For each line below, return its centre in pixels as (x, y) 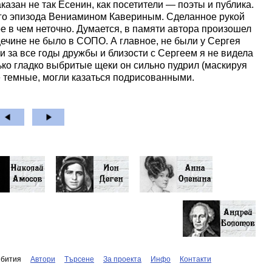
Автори (43, 259)
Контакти (195, 259)
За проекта (122, 259)
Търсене (79, 259)
